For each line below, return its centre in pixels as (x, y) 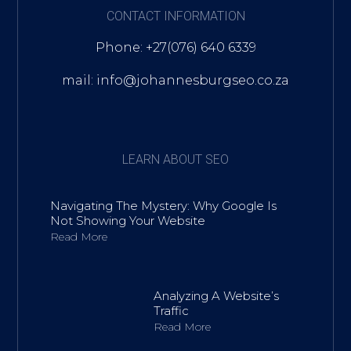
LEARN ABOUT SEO (175, 159)
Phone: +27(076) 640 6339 (175, 47)
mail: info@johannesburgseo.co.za (175, 80)
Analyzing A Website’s (216, 295)
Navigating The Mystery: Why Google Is (163, 205)
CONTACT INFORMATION (175, 16)
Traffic (171, 310)
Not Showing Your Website (127, 220)
